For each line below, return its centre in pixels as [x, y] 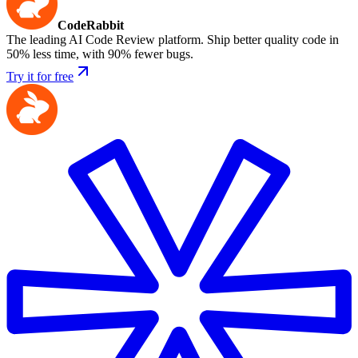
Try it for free [40, 77]
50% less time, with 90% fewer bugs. [100, 54]
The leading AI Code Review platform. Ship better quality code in [173, 40]
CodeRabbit [91, 26]
